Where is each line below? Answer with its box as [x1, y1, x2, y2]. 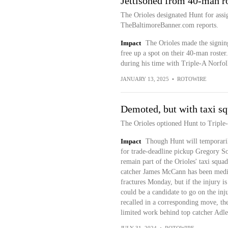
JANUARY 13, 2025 [120, 76, 169, 82]
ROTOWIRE [177, 76, 207, 82]
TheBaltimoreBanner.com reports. [120, 21, 218, 29]
